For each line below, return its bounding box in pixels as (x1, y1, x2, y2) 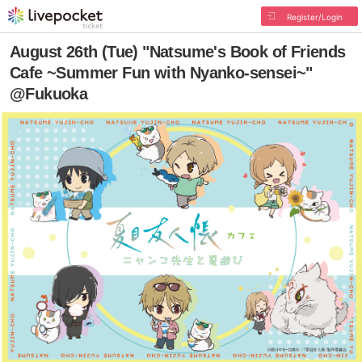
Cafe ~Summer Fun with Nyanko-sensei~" (10, 64, 313, 82)
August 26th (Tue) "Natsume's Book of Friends (10, 43, 346, 61)
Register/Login (286, 12, 343, 22)
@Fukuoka (10, 85, 88, 103)
